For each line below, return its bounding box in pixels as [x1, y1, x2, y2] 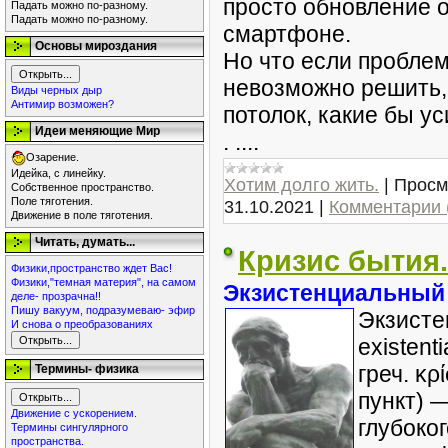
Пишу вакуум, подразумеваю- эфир [11, 304, 195, 316]
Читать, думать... [35, 235, 135, 249]
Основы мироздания [35, 39, 157, 53]
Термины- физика [35, 362, 139, 376]
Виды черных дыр [11, 84, 102, 96]
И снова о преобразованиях [11, 318, 153, 330]
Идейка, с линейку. [11, 167, 106, 180]
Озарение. [26, 151, 79, 163]
